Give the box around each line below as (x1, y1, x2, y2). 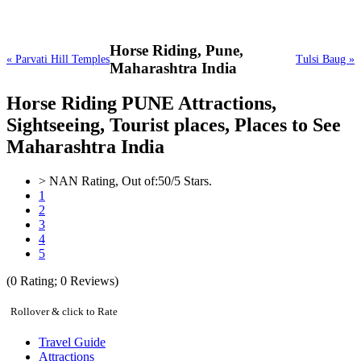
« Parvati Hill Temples (6, 52, 110, 65)
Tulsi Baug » (296, 52, 355, 65)
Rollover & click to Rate (10, 305, 118, 318)
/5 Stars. (171, 174, 212, 189)
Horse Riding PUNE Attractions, (6, 93, 276, 114)
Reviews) (67, 274, 118, 288)
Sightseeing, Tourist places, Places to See (6, 114, 341, 136)
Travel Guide (39, 335, 106, 350)
